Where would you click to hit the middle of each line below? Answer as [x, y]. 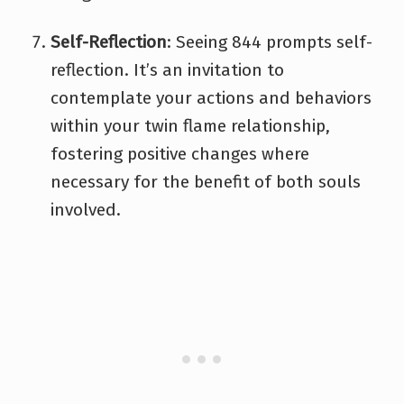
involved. [86, 209]
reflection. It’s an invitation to [167, 69]
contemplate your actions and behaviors [211, 97]
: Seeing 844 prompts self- [270, 41]
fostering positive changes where [180, 153]
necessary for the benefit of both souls [206, 181]
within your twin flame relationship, [190, 125]
